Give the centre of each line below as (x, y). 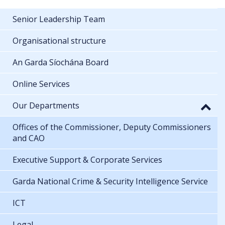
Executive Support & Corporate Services (87, 159)
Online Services (41, 84)
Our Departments (46, 105)
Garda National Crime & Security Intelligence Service (110, 181)
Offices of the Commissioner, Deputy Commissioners (112, 127)
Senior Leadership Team (59, 19)
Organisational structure (59, 40)
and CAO (29, 138)
